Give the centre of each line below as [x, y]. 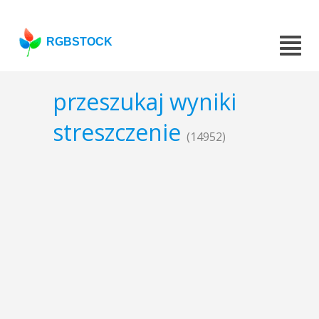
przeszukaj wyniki [145, 102]
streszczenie [120, 132]
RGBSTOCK [80, 42]
